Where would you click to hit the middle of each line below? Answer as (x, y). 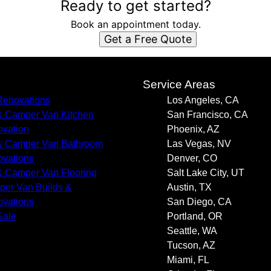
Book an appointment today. (135, 24)
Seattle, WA (192, 231)
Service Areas (179, 84)
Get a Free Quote (148, 39)
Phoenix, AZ (193, 129)
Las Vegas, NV (199, 144)
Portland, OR (195, 216)
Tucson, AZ (191, 245)
